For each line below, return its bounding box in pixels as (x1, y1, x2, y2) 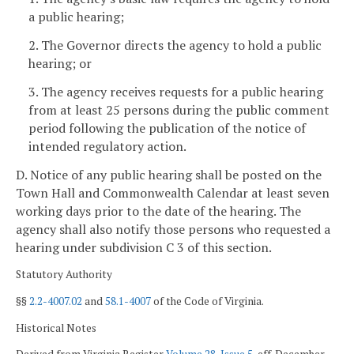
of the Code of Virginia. (151, 294, 264, 309)
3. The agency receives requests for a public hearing (28, 82, 323, 100)
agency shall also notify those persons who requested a (16, 220, 330, 238)
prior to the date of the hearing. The (94, 201, 301, 220)
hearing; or (28, 55, 92, 73)
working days (16, 201, 91, 220)
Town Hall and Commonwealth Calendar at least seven (16, 183, 330, 201)
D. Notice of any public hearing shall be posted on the (16, 165, 322, 183)
